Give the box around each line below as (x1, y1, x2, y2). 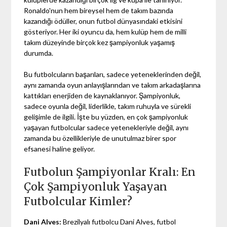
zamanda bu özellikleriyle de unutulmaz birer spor (24, 133, 177, 142)
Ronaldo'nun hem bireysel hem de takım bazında (24, 6, 174, 15)
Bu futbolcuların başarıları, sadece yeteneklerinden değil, (24, 69, 202, 79)
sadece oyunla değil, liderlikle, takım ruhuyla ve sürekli (24, 101, 192, 110)
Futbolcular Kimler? (24, 194, 133, 208)
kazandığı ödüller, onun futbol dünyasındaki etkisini (24, 16, 183, 25)
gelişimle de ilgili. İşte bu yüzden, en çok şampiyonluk (24, 112, 188, 121)
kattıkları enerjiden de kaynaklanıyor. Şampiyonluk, (24, 91, 181, 100)
